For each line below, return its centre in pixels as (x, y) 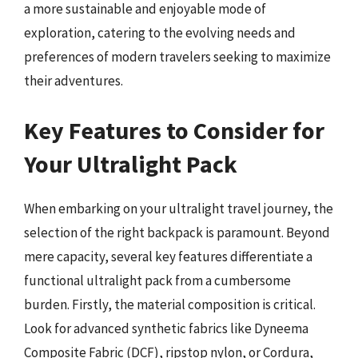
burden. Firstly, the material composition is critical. (170, 304)
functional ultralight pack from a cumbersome (157, 280)
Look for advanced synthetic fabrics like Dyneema (166, 328)
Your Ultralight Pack (131, 163)
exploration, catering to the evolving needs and (160, 33)
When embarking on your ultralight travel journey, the (179, 208)
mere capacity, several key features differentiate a (168, 256)
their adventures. (74, 81)
